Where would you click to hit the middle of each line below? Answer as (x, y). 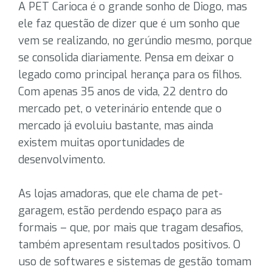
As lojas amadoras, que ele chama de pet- (121, 194)
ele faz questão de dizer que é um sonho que (129, 24)
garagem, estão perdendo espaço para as (120, 211)
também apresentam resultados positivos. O (129, 245)
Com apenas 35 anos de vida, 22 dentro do (123, 92)
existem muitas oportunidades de (101, 143)
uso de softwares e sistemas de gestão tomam (135, 262)
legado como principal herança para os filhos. (130, 75)
